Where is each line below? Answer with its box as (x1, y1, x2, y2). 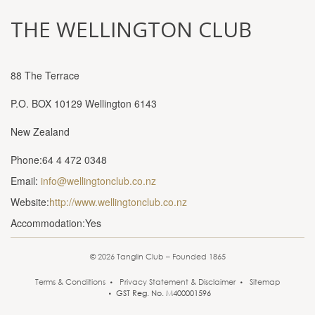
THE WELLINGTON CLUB (11, 15, 252, 44)
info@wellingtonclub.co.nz (41, 174, 156, 188)
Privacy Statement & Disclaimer (119, 276, 236, 288)
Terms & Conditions (34, 276, 105, 288)
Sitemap (249, 276, 281, 288)
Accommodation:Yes (11, 216, 101, 230)
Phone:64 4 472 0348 (11, 153, 107, 167)
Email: (11, 174, 41, 188)
